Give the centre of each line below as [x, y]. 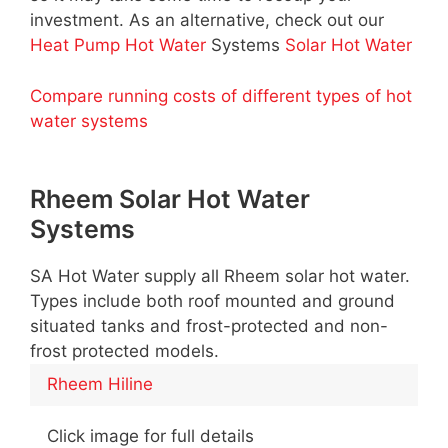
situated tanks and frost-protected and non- [209, 325]
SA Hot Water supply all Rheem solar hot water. [220, 275]
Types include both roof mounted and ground [212, 300]
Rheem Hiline [100, 384]
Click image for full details [150, 435]
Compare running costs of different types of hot [221, 95]
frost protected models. [124, 350]
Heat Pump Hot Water [118, 45]
